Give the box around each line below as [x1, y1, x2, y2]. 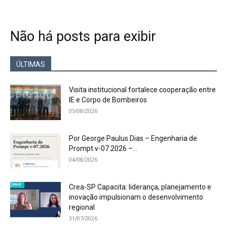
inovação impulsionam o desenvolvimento [69, 193, 203, 201]
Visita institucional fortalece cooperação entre [69, 86, 216, 94]
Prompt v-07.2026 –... [69, 144, 137, 153]
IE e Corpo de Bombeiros [69, 96, 147, 104]
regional [69, 203, 95, 211]
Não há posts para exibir [10, 28, 156, 45]
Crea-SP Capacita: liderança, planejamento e [69, 183, 211, 191]
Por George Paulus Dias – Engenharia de [69, 134, 197, 142]
